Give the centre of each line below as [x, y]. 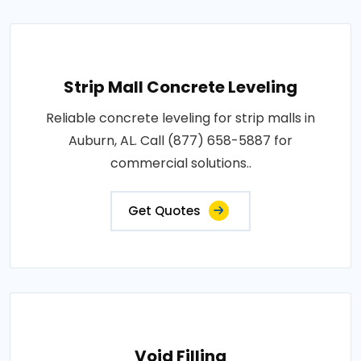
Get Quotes [164, 211]
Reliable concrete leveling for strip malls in [180, 118]
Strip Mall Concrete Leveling [180, 87]
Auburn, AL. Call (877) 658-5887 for [180, 141]
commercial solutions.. [180, 164]
